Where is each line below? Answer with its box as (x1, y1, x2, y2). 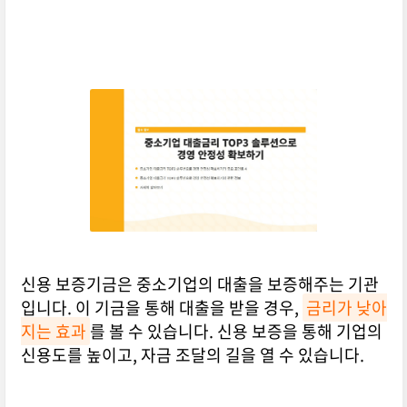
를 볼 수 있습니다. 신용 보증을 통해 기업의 (89, 319, 382, 344)
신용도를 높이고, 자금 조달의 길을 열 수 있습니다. (20, 342, 364, 368)
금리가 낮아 (305, 295, 387, 321)
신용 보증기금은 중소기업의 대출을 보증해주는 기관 (20, 272, 379, 297)
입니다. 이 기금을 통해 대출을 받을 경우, (20, 295, 303, 321)
